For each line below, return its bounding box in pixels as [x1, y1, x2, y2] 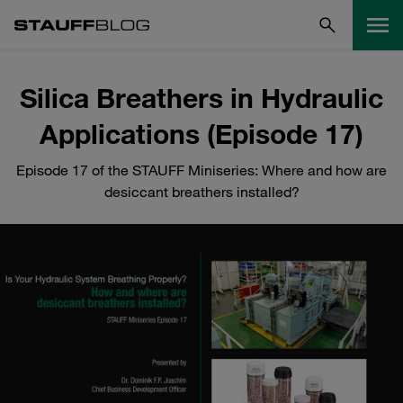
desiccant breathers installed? [103, 183, 300, 201]
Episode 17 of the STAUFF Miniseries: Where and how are [16, 161, 387, 179]
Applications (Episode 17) [40, 117, 363, 150]
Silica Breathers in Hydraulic [20, 81, 383, 114]
